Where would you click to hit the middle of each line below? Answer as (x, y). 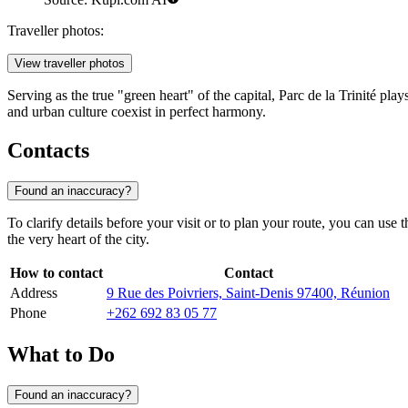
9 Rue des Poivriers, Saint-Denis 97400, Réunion (248, 293)
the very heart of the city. (78, 240)
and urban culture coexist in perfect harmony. (137, 112)
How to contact (56, 273)
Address (34, 293)
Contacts (48, 151)
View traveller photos (70, 64)
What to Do (61, 354)
